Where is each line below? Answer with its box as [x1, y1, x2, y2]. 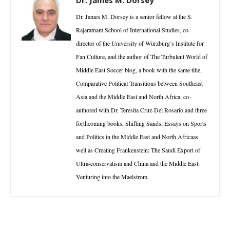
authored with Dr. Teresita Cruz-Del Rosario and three [76, 105, 207, 114]
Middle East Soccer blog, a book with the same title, [76, 65, 202, 74]
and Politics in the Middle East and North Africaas [76, 132, 198, 141]
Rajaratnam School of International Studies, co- [76, 25, 190, 34]
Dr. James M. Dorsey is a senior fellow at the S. [76, 12, 193, 21]
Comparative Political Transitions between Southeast [76, 79, 203, 87]
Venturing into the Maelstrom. [76, 172, 149, 181]
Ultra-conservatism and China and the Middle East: [76, 159, 200, 167]
